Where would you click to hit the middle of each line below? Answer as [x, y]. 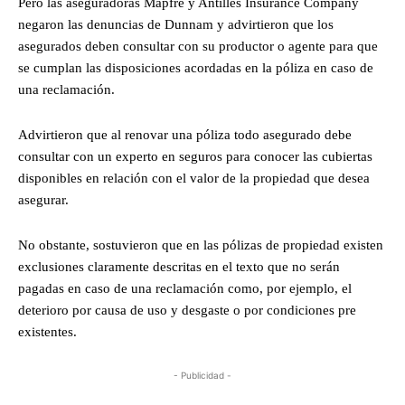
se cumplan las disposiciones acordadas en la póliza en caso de [196, 68]
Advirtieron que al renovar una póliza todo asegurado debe [185, 135]
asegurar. [43, 200]
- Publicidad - [202, 376]
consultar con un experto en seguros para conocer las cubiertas [195, 157]
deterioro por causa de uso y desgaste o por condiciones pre [187, 311]
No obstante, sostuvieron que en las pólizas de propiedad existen [201, 245]
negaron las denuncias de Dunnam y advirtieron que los [176, 25]
